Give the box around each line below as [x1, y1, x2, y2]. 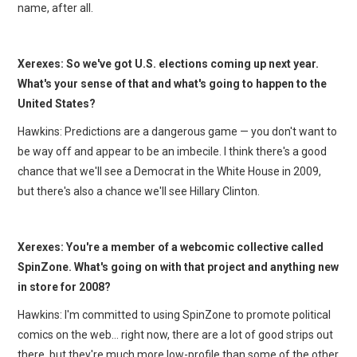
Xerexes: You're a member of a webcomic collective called [18, 240, 324, 253]
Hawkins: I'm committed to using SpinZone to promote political [18, 308, 331, 321]
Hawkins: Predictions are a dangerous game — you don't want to [18, 124, 338, 138]
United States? [18, 96, 96, 110]
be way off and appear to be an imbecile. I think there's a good [18, 144, 328, 158]
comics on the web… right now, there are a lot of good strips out [18, 328, 334, 341]
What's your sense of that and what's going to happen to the [18, 76, 328, 90]
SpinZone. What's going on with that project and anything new [18, 260, 339, 273]
